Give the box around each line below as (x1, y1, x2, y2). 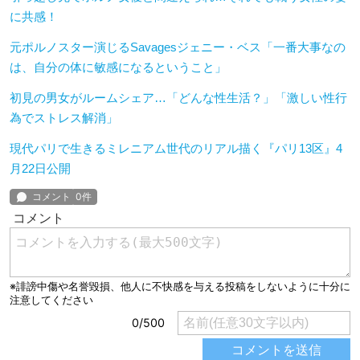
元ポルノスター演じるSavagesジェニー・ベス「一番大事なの (10, 40, 346, 55)
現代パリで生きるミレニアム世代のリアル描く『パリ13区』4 (10, 141, 342, 156)
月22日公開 (10, 162, 71, 176)
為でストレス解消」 (10, 111, 118, 125)
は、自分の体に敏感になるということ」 (10, 60, 227, 75)
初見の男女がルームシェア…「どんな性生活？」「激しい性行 (10, 91, 347, 105)
